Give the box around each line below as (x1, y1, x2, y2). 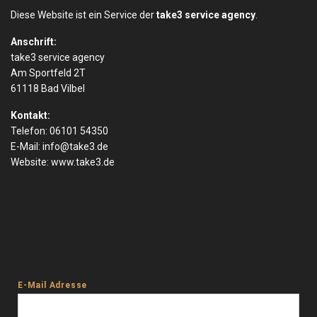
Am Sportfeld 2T (11, 67, 86, 79)
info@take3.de (42, 141, 108, 153)
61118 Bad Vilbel (11, 83, 85, 95)
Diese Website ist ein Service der (11, 9, 156, 21)
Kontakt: (11, 110, 50, 122)
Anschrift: (11, 36, 57, 48)
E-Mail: (11, 141, 42, 153)
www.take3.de (51, 156, 115, 168)
